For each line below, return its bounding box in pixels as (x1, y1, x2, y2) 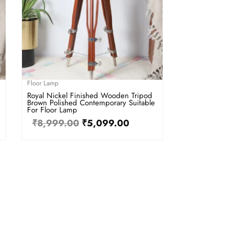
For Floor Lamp (27, 104, 77, 116)
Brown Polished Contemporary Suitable (27, 97, 155, 108)
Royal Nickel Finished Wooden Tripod (27, 89, 152, 101)
